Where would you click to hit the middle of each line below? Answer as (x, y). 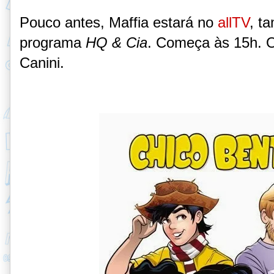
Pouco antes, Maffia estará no (119, 23)
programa (53, 43)
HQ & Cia (117, 43)
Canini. (42, 63)
